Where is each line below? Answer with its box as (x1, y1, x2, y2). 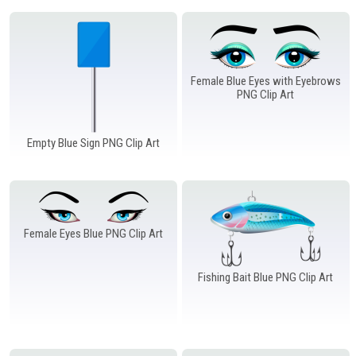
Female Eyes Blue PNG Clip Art (24, 226, 164, 241)
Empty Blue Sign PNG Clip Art (27, 135, 161, 150)
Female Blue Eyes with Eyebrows (190, 73, 341, 88)
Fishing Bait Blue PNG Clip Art (198, 269, 334, 284)
